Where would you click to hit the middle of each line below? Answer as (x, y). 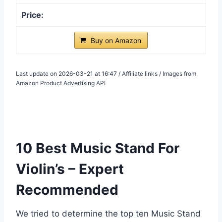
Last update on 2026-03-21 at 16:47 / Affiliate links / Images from (106, 73)
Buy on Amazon (116, 40)
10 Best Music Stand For (98, 148)
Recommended (67, 190)
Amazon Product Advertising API (61, 83)
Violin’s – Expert (70, 169)
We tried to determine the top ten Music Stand (108, 213)
